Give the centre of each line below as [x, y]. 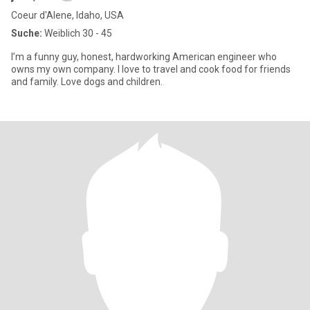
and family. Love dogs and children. [112, 82]
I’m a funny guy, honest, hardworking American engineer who [144, 57]
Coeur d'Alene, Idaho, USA [67, 15]
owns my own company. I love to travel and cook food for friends [64, 69]
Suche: [27, 33]
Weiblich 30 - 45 [77, 33]
